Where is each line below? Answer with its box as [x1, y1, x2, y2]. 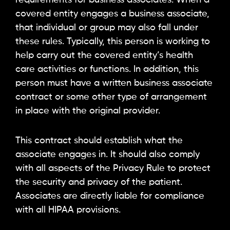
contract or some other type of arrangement [15, 92, 207, 102]
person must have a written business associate [15, 78, 213, 88]
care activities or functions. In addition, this [15, 64, 199, 74]
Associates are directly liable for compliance [15, 191, 204, 201]
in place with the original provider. [15, 106, 160, 116]
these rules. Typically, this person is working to [15, 36, 210, 46]
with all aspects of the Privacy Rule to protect [15, 164, 210, 174]
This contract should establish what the [15, 136, 183, 146]
